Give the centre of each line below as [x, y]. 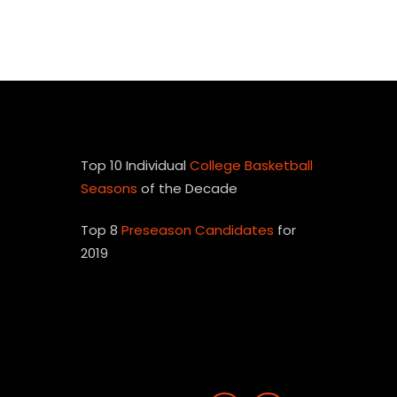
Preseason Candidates [198, 230]
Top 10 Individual [135, 165]
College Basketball [251, 165]
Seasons [109, 188]
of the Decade [187, 188]
